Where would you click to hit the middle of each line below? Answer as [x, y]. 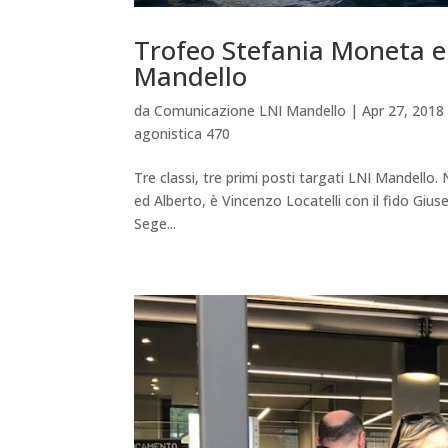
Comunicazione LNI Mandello [250, 110]
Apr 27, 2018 [403, 110]
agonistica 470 [182, 133]
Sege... [155, 223]
